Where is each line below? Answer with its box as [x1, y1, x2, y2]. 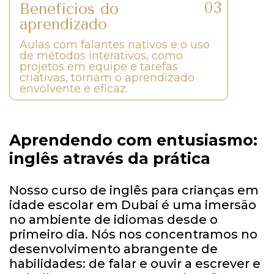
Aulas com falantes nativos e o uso [20, 37, 210, 51]
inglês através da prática [9, 149, 210, 168]
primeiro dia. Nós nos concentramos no [9, 226, 257, 242]
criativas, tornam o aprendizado [20, 70, 194, 84]
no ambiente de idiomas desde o [9, 212, 218, 227]
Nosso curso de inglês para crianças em [9, 182, 259, 198]
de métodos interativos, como [20, 48, 183, 62]
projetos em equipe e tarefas [20, 59, 178, 73]
